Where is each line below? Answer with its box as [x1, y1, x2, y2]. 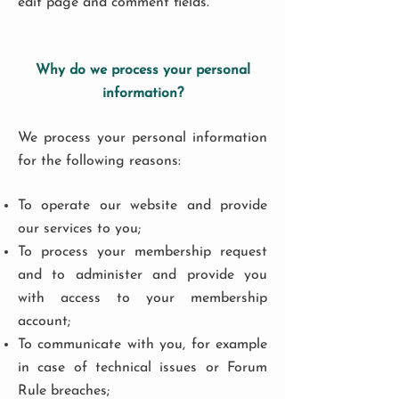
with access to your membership [18, 291, 267, 305]
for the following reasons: [18, 154, 181, 168]
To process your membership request [18, 245, 267, 259]
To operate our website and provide [18, 199, 267, 213]
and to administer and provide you [18, 268, 267, 282]
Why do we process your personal [35, 63, 250, 77]
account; [18, 314, 70, 329]
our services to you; [18, 222, 141, 236]
